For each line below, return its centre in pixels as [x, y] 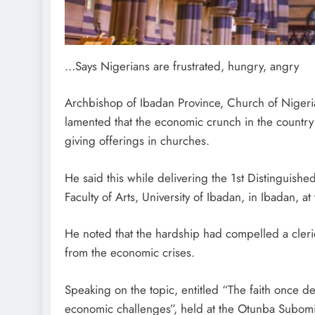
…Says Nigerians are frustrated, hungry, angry [182, 66]
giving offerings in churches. [137, 141]
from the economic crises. [130, 253]
